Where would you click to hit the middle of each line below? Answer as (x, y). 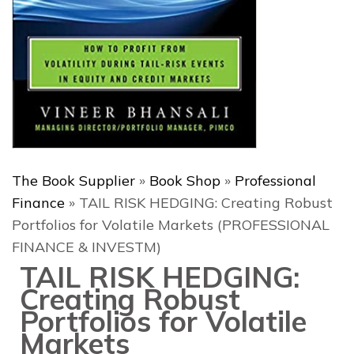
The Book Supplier (73, 180)
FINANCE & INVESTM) (87, 247)
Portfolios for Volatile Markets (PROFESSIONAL (171, 224)
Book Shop (185, 180)
